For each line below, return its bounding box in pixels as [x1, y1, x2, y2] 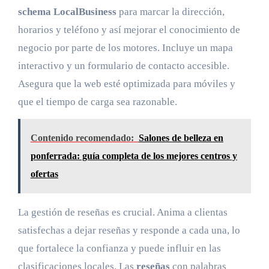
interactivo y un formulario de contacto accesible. [17, 60, 229, 72]
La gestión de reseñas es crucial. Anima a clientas [17, 207, 228, 219]
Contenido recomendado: [30, 133, 134, 144]
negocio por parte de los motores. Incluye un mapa [17, 42, 233, 54]
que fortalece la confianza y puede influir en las [17, 243, 221, 255]
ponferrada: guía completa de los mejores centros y [30, 151, 237, 162]
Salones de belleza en [138, 133, 223, 144]
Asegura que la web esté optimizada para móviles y [17, 78, 235, 90]
